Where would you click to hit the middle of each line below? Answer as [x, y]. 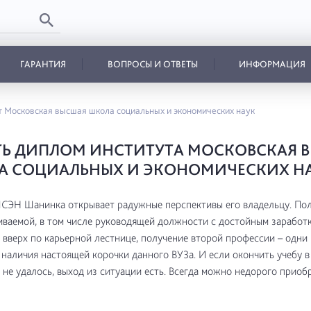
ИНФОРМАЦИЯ [272, 64]
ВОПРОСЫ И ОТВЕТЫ [152, 64]
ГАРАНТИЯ [43, 64]
